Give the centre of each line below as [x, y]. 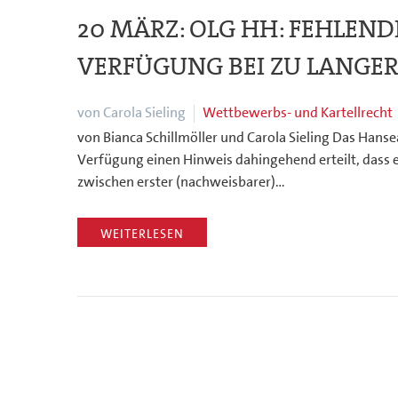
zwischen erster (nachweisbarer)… [181, 182]
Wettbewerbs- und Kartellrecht [298, 113]
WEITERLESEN [142, 233]
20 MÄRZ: [133, 29]
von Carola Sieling [131, 113]
